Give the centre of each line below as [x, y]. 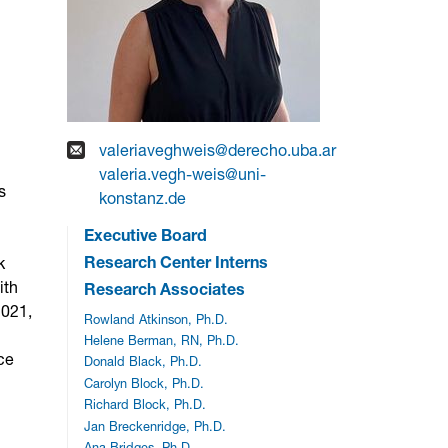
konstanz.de [143, 197]
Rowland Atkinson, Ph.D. [156, 319]
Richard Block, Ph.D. [145, 405]
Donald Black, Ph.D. [143, 362]
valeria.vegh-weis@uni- [183, 173]
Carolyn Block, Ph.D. [144, 383]
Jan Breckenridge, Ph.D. [155, 426]
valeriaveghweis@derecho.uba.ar [220, 149]
